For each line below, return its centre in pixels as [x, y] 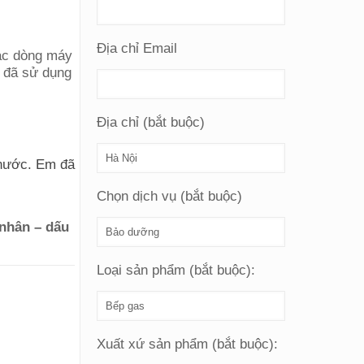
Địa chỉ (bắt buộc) [151, 122]
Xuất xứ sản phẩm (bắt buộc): [188, 344]
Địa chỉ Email [137, 48]
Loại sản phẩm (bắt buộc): [176, 270]
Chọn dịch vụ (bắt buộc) [170, 196]
